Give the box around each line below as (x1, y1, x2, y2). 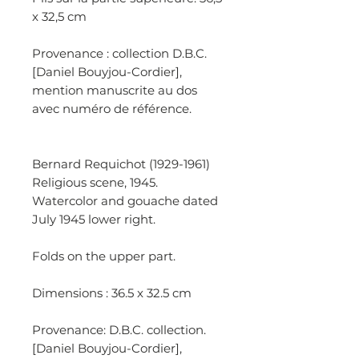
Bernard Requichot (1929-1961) (32, 156, 210, 171)
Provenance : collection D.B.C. (32, 46, 207, 61)
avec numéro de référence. (32, 101, 192, 116)
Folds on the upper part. (32, 248, 175, 264)
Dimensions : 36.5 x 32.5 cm (32, 285, 192, 301)
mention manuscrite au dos (32, 83, 197, 98)
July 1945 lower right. (32, 212, 155, 227)
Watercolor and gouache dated (32, 193, 218, 208)
